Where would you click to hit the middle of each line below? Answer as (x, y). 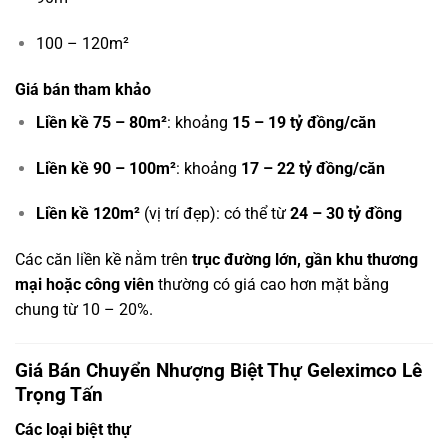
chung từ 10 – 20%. (84, 310)
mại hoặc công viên (84, 285)
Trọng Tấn (59, 395)
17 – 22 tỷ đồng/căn (312, 168)
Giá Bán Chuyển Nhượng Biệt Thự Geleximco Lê (218, 371)
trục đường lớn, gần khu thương (305, 260)
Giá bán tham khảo (83, 89)
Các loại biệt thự (73, 429)
